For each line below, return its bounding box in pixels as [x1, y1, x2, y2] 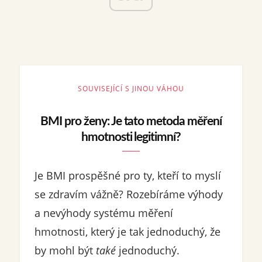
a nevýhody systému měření [34, 206, 173, 220]
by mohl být [34, 243, 93, 257]
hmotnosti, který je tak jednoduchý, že [34, 225, 220, 239]
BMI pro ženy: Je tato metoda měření [40, 115, 222, 127]
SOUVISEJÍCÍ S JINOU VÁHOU [77, 84, 184, 94]
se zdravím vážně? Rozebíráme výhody [34, 187, 223, 201]
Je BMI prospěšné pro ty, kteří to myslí [34, 168, 221, 182]
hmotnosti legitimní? [81, 131, 181, 143]
